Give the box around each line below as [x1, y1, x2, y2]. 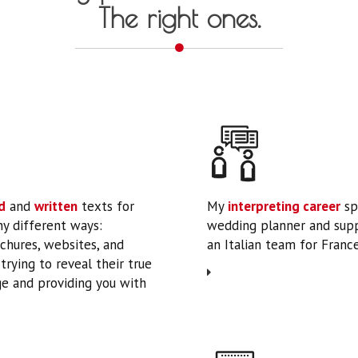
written [34, 197, 78, 215]
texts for [78, 197, 134, 215]
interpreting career [228, 197, 340, 215]
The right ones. [97, 2, 261, 34]
